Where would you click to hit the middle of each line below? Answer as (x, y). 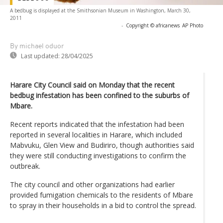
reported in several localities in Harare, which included (96, 134)
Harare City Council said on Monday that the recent (92, 85)
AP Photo (193, 25)
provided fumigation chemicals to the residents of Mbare (102, 195)
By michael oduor (37, 46)
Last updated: (40, 56)
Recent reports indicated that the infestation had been (97, 124)
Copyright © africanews (153, 25)
